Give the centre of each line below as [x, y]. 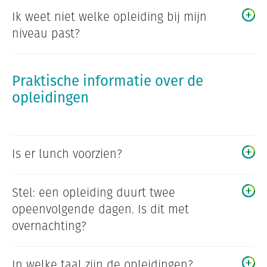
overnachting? [49, 226]
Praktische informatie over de [108, 81]
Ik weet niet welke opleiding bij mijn [109, 17]
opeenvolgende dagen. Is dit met [100, 209]
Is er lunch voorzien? [67, 154]
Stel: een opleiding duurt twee [94, 193]
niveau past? [46, 34]
